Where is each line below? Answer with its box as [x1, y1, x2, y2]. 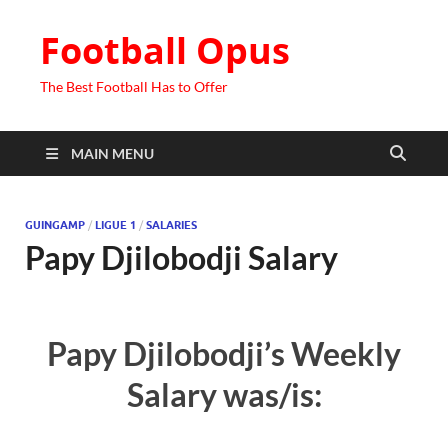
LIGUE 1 [95, 218, 136, 232]
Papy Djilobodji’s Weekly [47, 333, 401, 373]
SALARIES [146, 218, 197, 232]
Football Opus [40, 26, 290, 75]
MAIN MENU [71, 145, 154, 162]
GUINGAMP [25, 218, 85, 232]
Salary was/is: [126, 374, 322, 414]
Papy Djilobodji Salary [25, 238, 338, 277]
